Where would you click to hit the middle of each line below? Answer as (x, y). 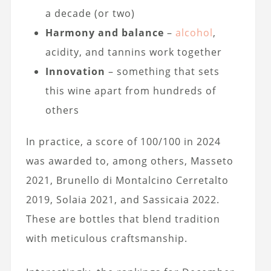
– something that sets (162, 72)
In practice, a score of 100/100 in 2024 (123, 142)
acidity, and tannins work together (133, 52)
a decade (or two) (90, 14)
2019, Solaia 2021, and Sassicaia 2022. (122, 200)
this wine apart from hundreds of (130, 91)
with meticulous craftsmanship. (106, 239)
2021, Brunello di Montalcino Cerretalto (127, 181)
